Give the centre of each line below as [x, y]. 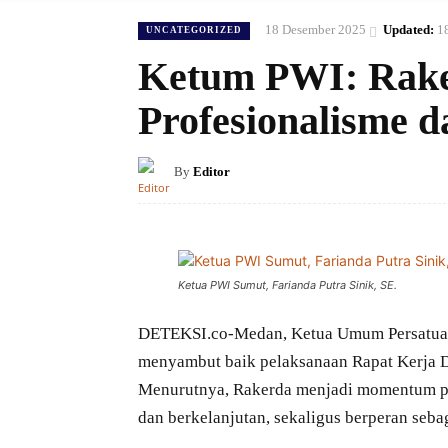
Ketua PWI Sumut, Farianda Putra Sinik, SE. [287, 285]
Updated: [408, 30]
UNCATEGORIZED [194, 29]
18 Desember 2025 [315, 30]
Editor [211, 172]
